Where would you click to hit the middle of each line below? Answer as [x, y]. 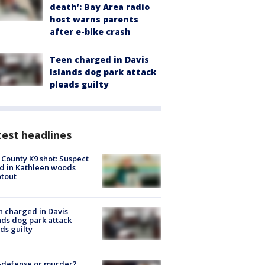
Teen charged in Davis [99, 59]
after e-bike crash [90, 31]
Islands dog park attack [103, 72]
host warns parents [94, 19]
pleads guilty [79, 84]
